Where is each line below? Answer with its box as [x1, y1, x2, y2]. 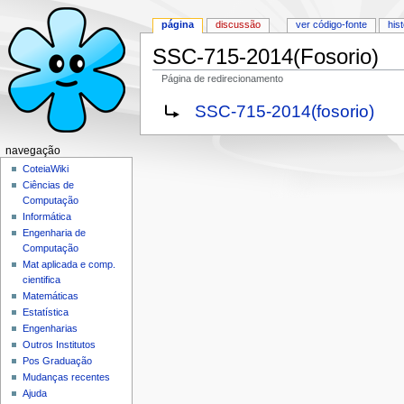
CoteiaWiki [23, 163, 69, 175]
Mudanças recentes [23, 372, 111, 383]
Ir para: [151, 82, 189, 96]
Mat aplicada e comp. [23, 259, 116, 271]
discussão [216, 19, 262, 31]
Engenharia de [23, 227, 87, 239]
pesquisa [252, 82, 300, 96]
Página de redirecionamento [161, 72, 284, 84]
